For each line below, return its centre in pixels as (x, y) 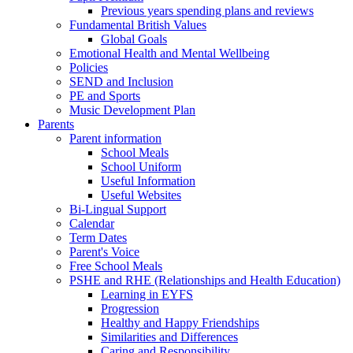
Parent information (115, 138)
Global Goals (134, 39)
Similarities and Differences (169, 336)
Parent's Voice (104, 251)
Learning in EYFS (147, 294)
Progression (130, 308)
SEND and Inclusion (121, 81)
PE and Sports (105, 95)
